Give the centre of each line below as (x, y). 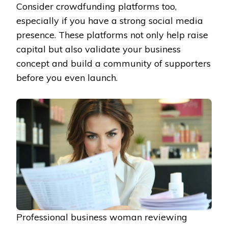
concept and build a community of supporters (113, 63)
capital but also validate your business (98, 49)
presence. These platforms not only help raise (112, 35)
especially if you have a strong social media (110, 20)
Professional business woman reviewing (102, 217)
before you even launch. (67, 77)
